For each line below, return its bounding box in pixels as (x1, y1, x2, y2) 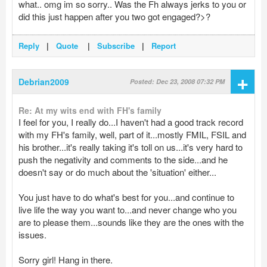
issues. (18, 228, 46, 241)
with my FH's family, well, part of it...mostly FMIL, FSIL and (18, 128, 246, 141)
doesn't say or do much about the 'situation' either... (18, 166, 216, 179)
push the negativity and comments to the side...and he (18, 153, 228, 166)
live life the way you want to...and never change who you (18, 203, 237, 216)
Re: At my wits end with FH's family (18, 104, 162, 117)
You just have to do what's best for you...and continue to (18, 191, 234, 204)
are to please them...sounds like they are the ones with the (18, 216, 244, 229)
